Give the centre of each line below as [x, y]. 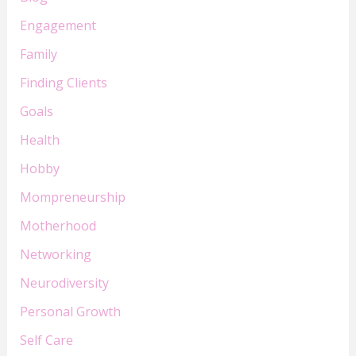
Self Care [46, 341]
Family [38, 54]
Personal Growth [70, 312]
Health [39, 140]
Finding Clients [63, 83]
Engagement [58, 26]
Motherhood [58, 226]
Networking [55, 255]
